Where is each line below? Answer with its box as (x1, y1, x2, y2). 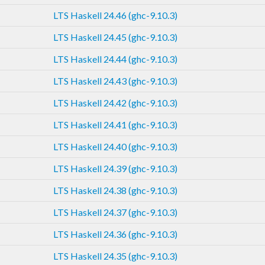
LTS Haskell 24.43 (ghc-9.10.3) (53, 75, 177, 86)
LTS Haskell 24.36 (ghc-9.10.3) (53, 228, 177, 240)
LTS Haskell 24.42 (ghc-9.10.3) (53, 96, 177, 108)
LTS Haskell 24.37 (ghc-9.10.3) (53, 206, 177, 218)
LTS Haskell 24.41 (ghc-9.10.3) (53, 118, 177, 130)
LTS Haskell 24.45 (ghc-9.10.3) (53, 31, 177, 43)
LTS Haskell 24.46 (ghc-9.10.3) (53, 9, 177, 21)
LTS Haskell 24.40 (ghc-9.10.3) (53, 140, 177, 152)
